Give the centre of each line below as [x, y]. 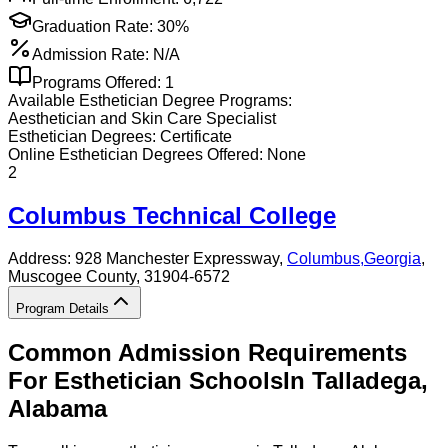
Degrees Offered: [200, 154]
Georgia [392, 258]
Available [43, 100]
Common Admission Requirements [207, 352]
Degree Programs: [225, 100]
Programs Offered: [98, 82]
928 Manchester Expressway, [181, 258]
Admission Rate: [90, 54]
